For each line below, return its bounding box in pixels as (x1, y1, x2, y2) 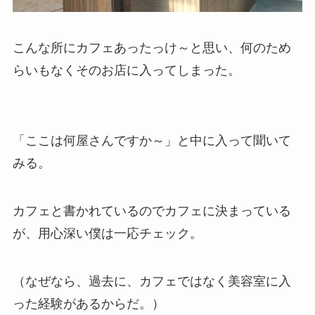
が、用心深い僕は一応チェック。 (12, 226, 202, 241)
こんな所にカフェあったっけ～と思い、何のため (12, 41, 291, 56)
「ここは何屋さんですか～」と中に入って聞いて (12, 134, 291, 148)
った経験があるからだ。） (12, 296, 165, 311)
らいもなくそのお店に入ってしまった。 (12, 63, 240, 78)
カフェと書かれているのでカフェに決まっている (12, 204, 291, 219)
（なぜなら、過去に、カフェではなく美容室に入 (12, 274, 291, 288)
